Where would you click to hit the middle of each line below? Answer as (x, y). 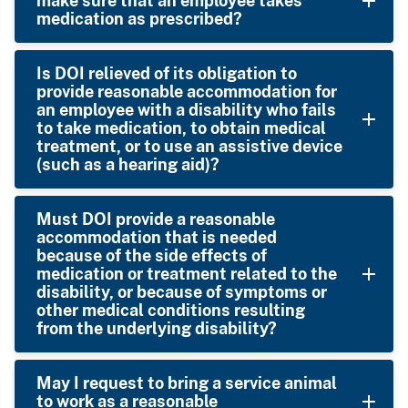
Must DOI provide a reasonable (156, 219)
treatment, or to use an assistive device (189, 146)
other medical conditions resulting (171, 310)
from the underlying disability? (157, 328)
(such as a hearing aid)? (128, 164)
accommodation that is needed (157, 237)
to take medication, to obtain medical (181, 127)
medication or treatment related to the (187, 273)
